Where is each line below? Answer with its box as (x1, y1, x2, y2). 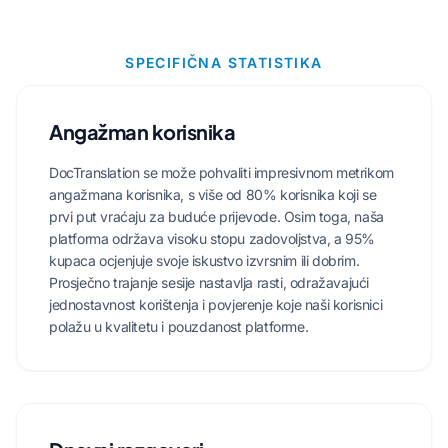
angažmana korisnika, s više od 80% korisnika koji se (49, 186, 377, 204)
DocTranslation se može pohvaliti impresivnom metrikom (49, 164, 394, 182)
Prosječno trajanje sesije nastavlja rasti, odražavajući (49, 274, 370, 292)
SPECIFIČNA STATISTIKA (125, 54, 323, 72)
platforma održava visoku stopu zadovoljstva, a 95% (49, 230, 376, 248)
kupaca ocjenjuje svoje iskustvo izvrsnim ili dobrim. (49, 252, 360, 270)
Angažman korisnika (49, 119, 235, 145)
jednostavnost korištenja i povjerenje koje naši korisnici (49, 296, 383, 314)
